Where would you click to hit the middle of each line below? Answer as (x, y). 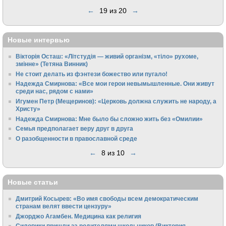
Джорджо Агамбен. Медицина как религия (79, 216)
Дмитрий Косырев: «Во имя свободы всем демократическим (107, 199)
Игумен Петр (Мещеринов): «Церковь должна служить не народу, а (116, 101)
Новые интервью (39, 40)
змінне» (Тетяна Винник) (52, 64)
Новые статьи (33, 182)
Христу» (28, 109)
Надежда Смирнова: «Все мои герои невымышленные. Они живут (115, 84)
